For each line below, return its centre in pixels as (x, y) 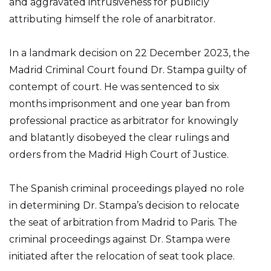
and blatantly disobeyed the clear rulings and (119, 138)
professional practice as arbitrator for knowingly (124, 121)
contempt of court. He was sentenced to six (114, 87)
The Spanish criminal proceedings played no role (127, 188)
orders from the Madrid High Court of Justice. (119, 155)
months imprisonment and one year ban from (119, 104)
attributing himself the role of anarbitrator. (112, 19)
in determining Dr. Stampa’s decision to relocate (124, 205)
